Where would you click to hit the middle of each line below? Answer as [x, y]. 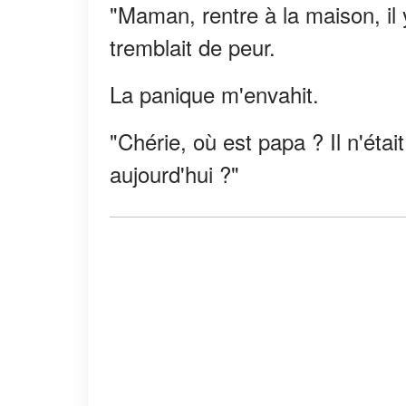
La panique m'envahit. [214, 93]
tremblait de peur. [193, 46]
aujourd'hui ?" [174, 173]
